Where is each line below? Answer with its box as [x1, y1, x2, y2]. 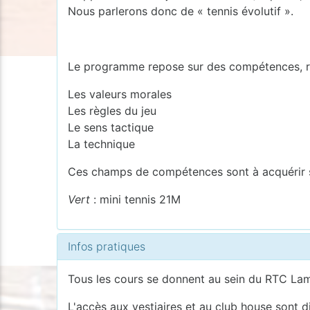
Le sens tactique [68, 120, 158, 134]
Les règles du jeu [68, 103, 161, 118]
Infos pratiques [68, 239, 146, 253]
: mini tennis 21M [90, 192, 181, 206]
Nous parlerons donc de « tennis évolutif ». [68, 3, 294, 18]
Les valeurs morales [68, 86, 172, 101]
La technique [68, 136, 139, 151]
